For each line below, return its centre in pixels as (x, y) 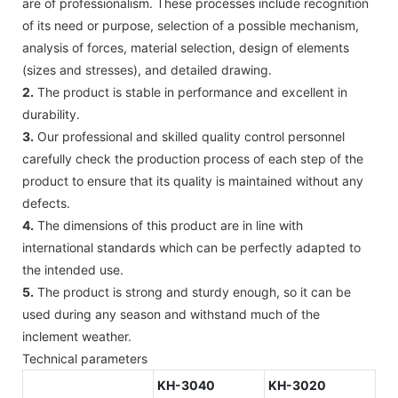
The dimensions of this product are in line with (168, 225)
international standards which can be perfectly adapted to (191, 247)
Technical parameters (85, 358)
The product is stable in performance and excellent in (191, 92)
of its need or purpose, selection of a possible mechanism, (191, 25)
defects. (46, 203)
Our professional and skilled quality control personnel (189, 136)
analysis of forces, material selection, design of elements (186, 47)
